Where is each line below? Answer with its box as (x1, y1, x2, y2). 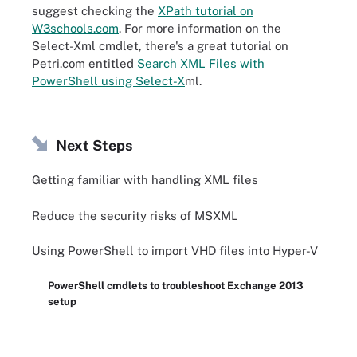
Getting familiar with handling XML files (32, 173, 258, 186)
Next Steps (56, 136, 132, 154)
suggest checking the (32, 4, 158, 18)
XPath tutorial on (158, 4, 253, 18)
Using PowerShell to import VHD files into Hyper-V (32, 244, 318, 257)
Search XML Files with (137, 57, 265, 70)
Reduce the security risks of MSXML (32, 208, 238, 222)
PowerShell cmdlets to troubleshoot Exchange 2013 (48, 279, 304, 292)
